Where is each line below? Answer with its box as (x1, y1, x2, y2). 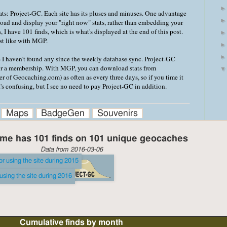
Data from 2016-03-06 (40, 146, 103, 153)
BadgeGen (41, 108, 85, 118)
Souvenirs (97, 108, 138, 118)
